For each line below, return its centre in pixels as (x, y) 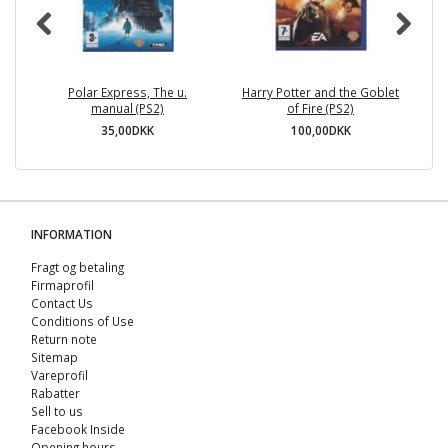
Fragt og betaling (77, 267)
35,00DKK (127, 130)
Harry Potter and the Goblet (320, 92)
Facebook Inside (78, 429)
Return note (64, 339)
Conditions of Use (82, 321)
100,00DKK (320, 130)
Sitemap (54, 357)
